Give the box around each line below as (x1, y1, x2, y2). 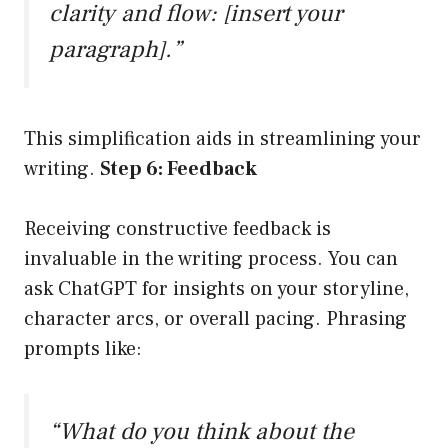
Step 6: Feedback (100, 156, 257, 183)
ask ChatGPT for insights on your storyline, (24, 276, 409, 303)
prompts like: (24, 336, 142, 363)
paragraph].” (49, 34, 182, 66)
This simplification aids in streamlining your (24, 126, 421, 153)
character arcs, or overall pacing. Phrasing (24, 306, 407, 333)
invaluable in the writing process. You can (24, 246, 398, 273)
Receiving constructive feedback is (24, 216, 331, 243)
